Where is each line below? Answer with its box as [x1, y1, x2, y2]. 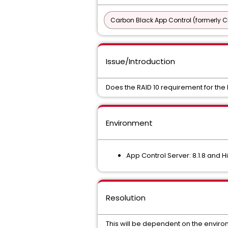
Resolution [106, 192, 146, 203]
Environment [106, 118, 153, 128]
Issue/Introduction [106, 56, 175, 67]
